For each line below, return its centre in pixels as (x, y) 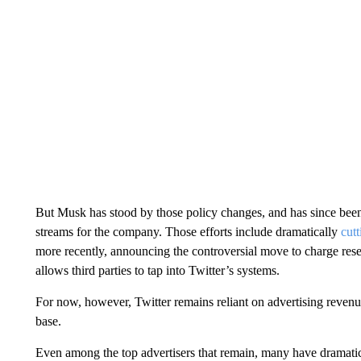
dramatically (308, 232)
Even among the (77, 353)
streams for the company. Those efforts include (154, 232)
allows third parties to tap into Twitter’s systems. (157, 270)
